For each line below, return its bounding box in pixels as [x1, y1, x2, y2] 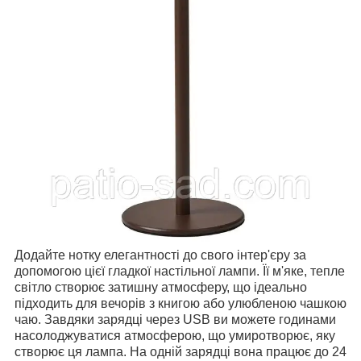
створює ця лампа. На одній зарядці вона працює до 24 [15, 344, 346, 359]
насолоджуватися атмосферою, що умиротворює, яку [15, 328, 335, 342]
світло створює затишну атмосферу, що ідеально [15, 280, 307, 294]
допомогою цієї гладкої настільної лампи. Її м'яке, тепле [15, 263, 345, 278]
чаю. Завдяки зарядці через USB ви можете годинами [15, 312, 336, 326]
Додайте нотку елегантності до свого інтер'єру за [15, 247, 306, 262]
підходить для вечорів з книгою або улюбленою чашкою [15, 296, 346, 310]
